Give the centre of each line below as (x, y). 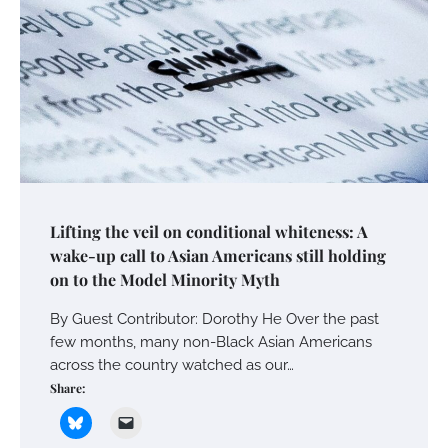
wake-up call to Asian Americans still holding (218, 256)
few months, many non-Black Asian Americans (211, 342)
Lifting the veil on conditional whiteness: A (209, 232)
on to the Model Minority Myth (165, 280)
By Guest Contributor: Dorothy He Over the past (214, 319)
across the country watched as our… (172, 365)
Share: (67, 388)
